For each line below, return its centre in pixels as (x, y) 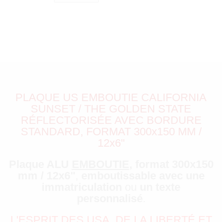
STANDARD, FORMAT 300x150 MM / (111, 132)
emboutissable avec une (143, 176)
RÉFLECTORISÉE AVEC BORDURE (111, 120)
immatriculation (83, 187)
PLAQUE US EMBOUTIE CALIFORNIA (111, 98)
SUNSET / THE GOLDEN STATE (111, 109)
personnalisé (110, 199)
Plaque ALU (40, 165)
